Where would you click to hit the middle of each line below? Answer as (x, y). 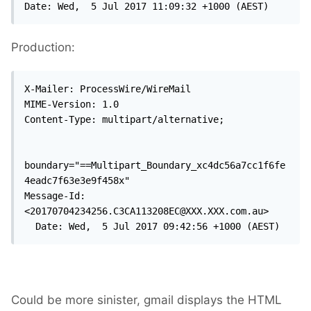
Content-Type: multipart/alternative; (124, 119)
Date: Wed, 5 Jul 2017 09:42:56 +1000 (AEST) (158, 226)
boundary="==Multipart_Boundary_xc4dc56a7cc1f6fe (155, 165)
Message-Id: (55, 195)
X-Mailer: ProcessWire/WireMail (108, 89)
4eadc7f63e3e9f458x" (77, 180)
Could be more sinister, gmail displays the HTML (146, 300)
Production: (43, 47)
